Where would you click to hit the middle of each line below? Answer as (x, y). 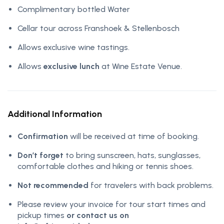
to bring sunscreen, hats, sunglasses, (132, 155)
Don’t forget (40, 155)
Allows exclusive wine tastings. (73, 47)
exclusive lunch (71, 66)
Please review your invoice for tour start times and (111, 204)
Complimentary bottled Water (74, 9)
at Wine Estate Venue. (141, 66)
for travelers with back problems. (151, 185)
